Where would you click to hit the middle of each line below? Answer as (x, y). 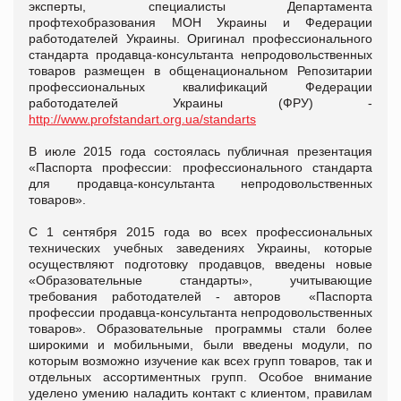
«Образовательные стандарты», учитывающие (200, 280)
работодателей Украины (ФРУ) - (200, 102)
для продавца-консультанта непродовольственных (200, 183)
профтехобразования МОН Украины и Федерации (200, 22)
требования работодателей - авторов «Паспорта (200, 296)
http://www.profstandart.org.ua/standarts (142, 119)
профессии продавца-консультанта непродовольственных (200, 312)
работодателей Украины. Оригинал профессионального (200, 38)
